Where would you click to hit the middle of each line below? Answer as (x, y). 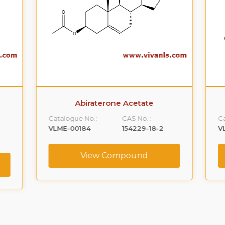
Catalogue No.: (71, 118)
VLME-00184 (68, 128)
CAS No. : (135, 118)
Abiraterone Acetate (113, 103)
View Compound (113, 155)
